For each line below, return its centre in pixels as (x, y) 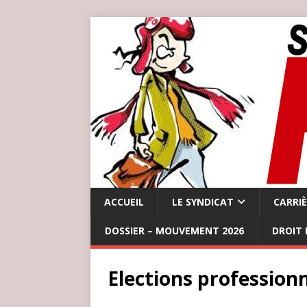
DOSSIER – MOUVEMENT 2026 (174, 231)
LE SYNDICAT (203, 202)
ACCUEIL (124, 202)
